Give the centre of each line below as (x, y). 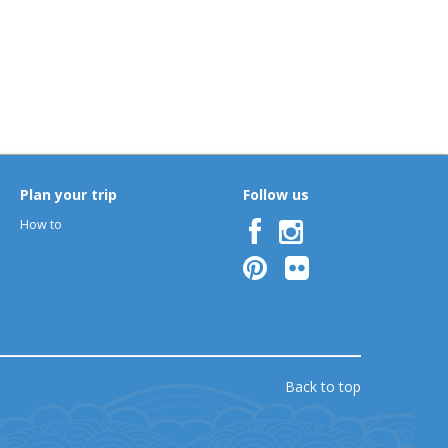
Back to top (323, 386)
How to (40, 224)
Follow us (276, 194)
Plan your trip (68, 194)
